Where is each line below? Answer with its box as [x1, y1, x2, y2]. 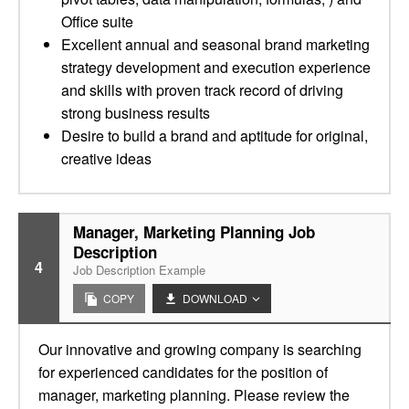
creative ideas [61, 148, 152, 169]
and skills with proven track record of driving [61, 79, 343, 100]
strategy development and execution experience [61, 57, 371, 78]
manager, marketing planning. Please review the [38, 384, 350, 405]
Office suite [61, 11, 133, 32]
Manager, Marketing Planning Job [73, 221, 315, 243]
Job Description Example [73, 261, 205, 278]
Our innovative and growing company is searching [38, 339, 362, 360]
